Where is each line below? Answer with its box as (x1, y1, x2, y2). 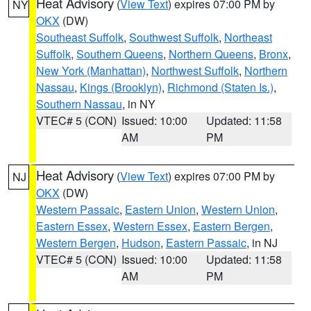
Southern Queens (76, 46, 163, 62)
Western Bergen (36, 235, 116, 251)
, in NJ (246, 235, 278, 251)
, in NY (122, 96, 155, 112)
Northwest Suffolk (151, 62, 239, 78)
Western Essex (113, 218, 187, 234)
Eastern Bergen (193, 218, 270, 234)
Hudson (121, 235, 160, 251)
